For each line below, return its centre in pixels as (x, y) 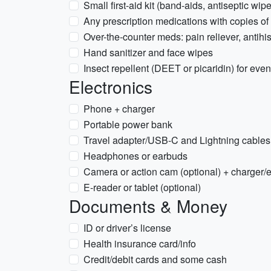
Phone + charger (119, 109)
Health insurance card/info (140, 243)
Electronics (111, 87)
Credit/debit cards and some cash (155, 259)
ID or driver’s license (127, 228)
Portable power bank (128, 124)
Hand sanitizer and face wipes (148, 52)
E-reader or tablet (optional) (142, 187)
